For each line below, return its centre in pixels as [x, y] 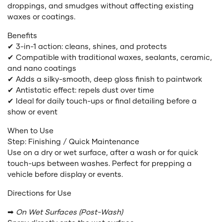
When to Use [30, 130]
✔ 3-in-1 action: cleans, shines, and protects [87, 46]
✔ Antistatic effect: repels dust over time [81, 89]
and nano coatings [42, 68]
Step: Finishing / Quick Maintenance [73, 141]
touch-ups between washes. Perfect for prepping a [100, 163]
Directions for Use [39, 193]
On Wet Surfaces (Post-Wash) [69, 211]
